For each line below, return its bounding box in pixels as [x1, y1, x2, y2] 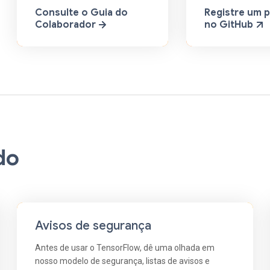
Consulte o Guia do [35, 6, 128, 19]
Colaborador [35, 18, 96, 31]
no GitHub [204, 18, 254, 31]
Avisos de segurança [35, 218, 152, 233]
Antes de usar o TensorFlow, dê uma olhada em [35, 242, 215, 253]
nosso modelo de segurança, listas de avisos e [35, 256, 210, 266]
